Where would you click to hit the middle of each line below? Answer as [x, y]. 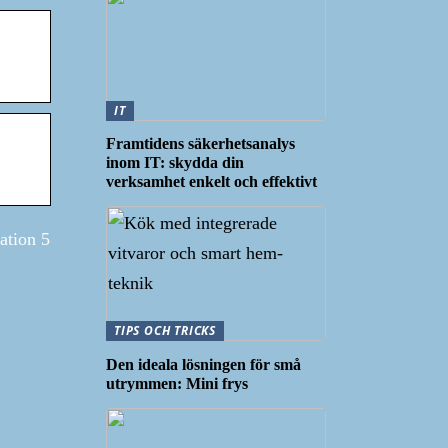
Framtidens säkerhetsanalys [200, 143]
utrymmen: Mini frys [177, 383]
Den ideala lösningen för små [203, 364]
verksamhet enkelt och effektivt [211, 181]
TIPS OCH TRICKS [165, 330]
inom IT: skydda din [175, 162]
